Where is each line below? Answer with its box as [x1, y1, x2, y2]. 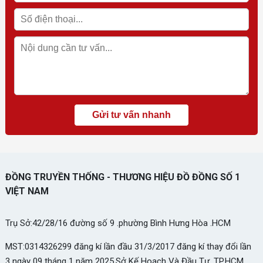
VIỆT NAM [5, 186, 49, 197]
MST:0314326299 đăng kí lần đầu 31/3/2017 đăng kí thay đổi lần [5, 241, 251, 252]
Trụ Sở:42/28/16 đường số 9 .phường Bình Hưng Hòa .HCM [5, 218, 231, 229]
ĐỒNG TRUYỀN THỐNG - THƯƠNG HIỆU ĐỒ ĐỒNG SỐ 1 [5, 171, 240, 183]
